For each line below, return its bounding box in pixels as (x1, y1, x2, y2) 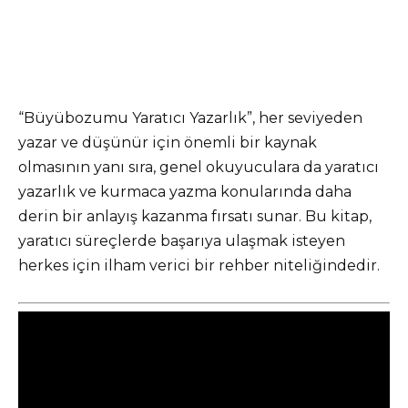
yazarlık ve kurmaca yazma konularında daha (18, 183, 352, 201)
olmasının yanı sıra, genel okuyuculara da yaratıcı (18, 158, 379, 177)
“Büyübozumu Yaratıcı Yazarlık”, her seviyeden (18, 109, 362, 127)
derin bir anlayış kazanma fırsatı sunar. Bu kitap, (18, 208, 372, 226)
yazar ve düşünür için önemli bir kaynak (18, 134, 317, 152)
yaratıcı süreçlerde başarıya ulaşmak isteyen (18, 232, 345, 250)
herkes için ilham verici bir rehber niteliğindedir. (18, 257, 380, 275)
